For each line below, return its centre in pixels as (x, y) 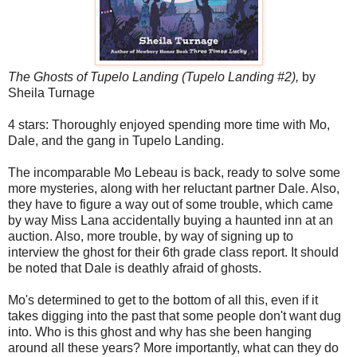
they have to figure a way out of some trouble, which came (171, 204)
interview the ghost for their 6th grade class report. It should (173, 252)
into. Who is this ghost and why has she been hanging (160, 331)
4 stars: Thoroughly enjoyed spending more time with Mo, (169, 124)
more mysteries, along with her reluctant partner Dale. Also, (174, 188)
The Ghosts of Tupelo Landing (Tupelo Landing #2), (153, 76)
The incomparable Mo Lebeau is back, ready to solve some (174, 172)
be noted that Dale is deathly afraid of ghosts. (135, 268)
